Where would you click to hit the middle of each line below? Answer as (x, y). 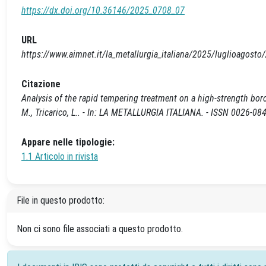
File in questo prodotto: (61, 200)
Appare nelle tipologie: (68, 142)
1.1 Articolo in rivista (60, 156)
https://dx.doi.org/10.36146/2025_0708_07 (103, 10)
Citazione (41, 84)
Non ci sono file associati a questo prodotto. (100, 229)
